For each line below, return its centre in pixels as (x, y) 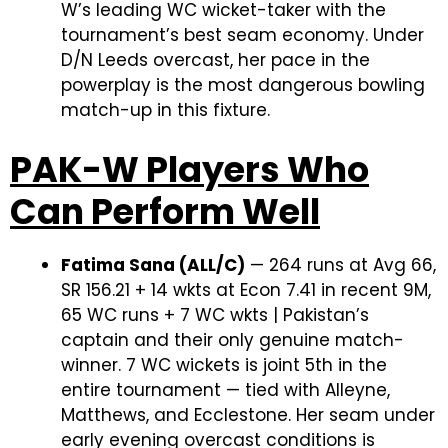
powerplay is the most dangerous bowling (243, 85)
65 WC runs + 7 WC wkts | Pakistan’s (215, 314)
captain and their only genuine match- (232, 339)
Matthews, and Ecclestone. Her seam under (248, 414)
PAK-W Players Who (189, 169)
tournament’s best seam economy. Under (242, 35)
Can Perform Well (165, 211)
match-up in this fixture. (165, 110)
